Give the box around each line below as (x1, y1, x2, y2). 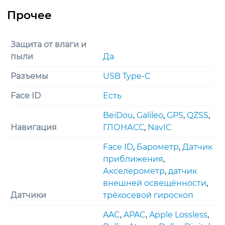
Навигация (11, 122, 57, 132)
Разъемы (11, 71, 48, 81)
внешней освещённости (103, 178, 206, 188)
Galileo (137, 110, 163, 120)
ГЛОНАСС (103, 122, 144, 132)
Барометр (137, 142, 179, 152)
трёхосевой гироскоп (103, 190, 193, 200)
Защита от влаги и (11, 39, 86, 49)
